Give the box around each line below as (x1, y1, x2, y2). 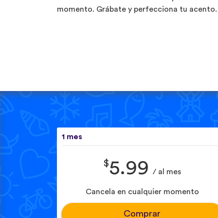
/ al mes (149, 168, 181, 176)
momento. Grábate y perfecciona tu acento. (57, 5, 217, 13)
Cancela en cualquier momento (85, 188, 199, 196)
